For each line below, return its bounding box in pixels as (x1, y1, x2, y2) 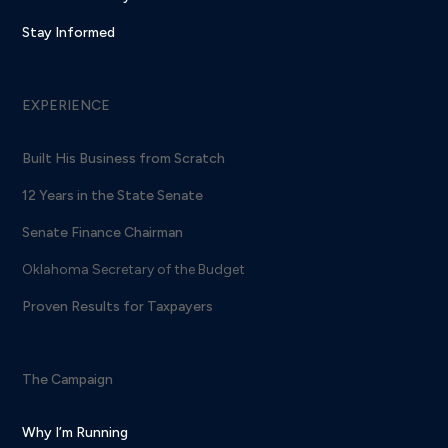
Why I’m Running (22, 424, 129, 442)
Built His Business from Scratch (22, 150, 226, 168)
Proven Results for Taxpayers (22, 298, 214, 316)
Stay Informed (22, 24, 116, 42)
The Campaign (22, 371, 114, 389)
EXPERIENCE (22, 97, 111, 115)
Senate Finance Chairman (22, 224, 184, 242)
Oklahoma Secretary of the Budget (22, 261, 246, 279)
